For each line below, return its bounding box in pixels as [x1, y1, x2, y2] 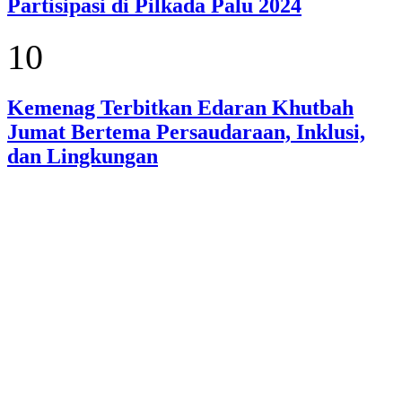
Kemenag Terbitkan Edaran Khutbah [7, 95, 354, 119]
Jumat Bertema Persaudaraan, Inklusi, [7, 119, 365, 144]
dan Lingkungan [7, 144, 158, 168]
